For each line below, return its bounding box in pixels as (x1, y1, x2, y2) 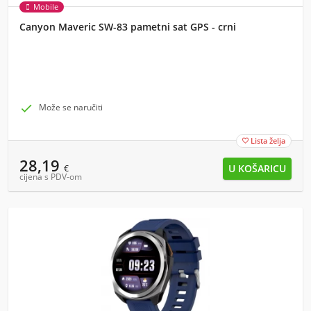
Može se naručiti (39, 101, 103, 113)
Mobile (33, 1, 58, 12)
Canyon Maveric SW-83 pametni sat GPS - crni (19, 20, 236, 33)
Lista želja (251, 135, 285, 146)
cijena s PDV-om (19, 171, 82, 183)
